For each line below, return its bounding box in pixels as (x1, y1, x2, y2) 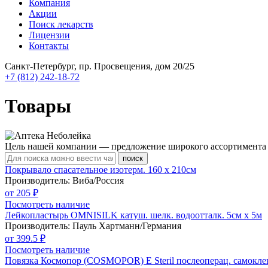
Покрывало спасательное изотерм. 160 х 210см (5, 164, 196, 175)
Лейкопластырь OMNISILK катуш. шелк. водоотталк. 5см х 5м (5, 209, 262, 220)
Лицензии (29, 30, 70, 40)
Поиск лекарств (29, 19, 93, 29)
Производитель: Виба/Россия (5, 175, 124, 185)
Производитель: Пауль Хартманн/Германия (5, 220, 181, 231)
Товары (5, 95, 71, 117)
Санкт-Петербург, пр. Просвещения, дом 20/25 (5, 61, 194, 71)
